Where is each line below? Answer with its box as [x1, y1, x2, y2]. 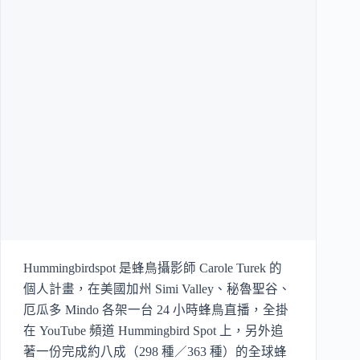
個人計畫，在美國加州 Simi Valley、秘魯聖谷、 [23, 282, 291, 297]
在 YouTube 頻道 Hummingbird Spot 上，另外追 [23, 324, 284, 338]
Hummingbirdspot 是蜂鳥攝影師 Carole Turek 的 [23, 261, 282, 276]
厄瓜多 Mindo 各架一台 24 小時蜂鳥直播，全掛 [23, 303, 288, 317]
